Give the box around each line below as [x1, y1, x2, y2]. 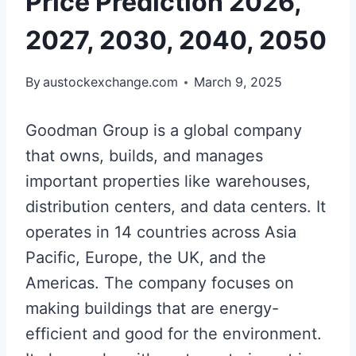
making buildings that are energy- [25, 299, 279, 319]
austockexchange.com [43, 74, 179, 91]
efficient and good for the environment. [25, 324, 322, 344]
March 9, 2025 [194, 74, 283, 91]
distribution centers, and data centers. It [25, 197, 326, 217]
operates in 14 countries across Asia [25, 222, 296, 242]
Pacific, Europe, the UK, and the [25, 248, 266, 268]
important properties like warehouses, [25, 172, 311, 192]
